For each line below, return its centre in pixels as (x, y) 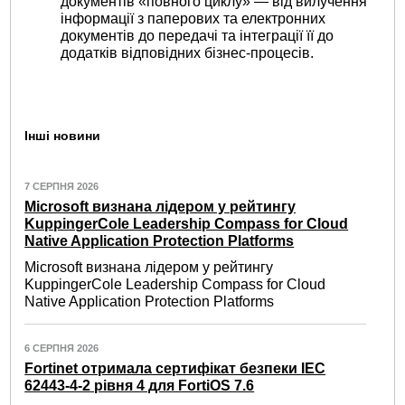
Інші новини (63, 136)
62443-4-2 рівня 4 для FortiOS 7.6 (140, 385)
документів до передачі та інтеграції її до (198, 35)
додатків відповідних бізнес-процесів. (188, 52)
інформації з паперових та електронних (193, 18)
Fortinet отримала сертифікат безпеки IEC (175, 368)
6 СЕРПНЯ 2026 (62, 348)
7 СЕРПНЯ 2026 (62, 186)
